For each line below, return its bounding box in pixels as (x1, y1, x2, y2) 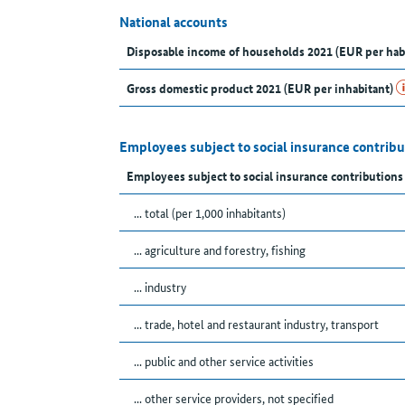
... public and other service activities (134, 352, 314, 371)
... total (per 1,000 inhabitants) (134, 203, 286, 222)
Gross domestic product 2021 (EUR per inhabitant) (127, 79, 396, 98)
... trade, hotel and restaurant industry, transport (134, 315, 379, 334)
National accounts (119, 12, 228, 33)
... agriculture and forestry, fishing (134, 240, 306, 259)
